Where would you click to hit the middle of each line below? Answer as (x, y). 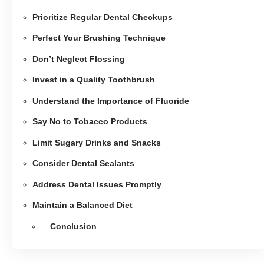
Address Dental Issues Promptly (97, 184)
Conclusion (73, 226)
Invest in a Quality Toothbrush (94, 80)
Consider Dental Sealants (83, 164)
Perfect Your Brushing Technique (99, 38)
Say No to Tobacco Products (90, 122)
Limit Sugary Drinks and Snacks (97, 142)
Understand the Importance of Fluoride (111, 100)
